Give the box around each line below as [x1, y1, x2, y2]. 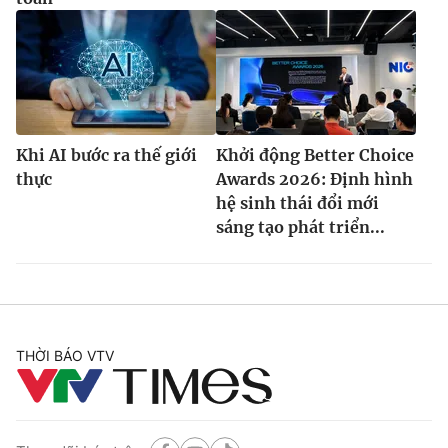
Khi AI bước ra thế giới [16, 144, 197, 165]
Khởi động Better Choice [216, 144, 414, 165]
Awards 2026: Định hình [216, 168, 413, 189]
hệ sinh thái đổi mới [216, 192, 379, 213]
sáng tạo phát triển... [216, 216, 385, 237]
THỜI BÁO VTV [16, 346, 114, 364]
